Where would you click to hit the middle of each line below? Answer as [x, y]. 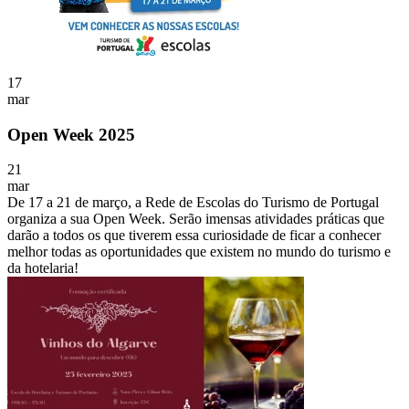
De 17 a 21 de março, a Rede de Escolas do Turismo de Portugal [193, 203]
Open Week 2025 [71, 134]
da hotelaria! [43, 268]
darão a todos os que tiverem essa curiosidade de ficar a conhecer [194, 236]
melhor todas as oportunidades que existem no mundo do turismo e [199, 252]
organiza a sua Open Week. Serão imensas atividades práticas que [196, 219]
